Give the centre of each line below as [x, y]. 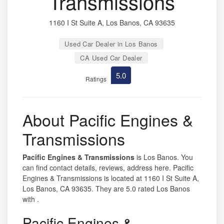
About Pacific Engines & [108, 119]
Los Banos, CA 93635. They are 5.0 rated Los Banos [106, 188]
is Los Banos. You [164, 157]
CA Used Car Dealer [111, 57]
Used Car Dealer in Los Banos [111, 43]
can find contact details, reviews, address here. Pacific [108, 167]
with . [31, 199]
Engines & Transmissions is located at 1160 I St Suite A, [111, 178]
